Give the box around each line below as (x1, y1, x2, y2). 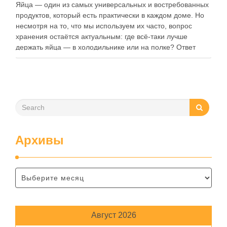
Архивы (15, 133, 64, 147)
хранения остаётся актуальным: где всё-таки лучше (16, 32, 187, 41)
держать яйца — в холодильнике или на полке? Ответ (16, 43, 196, 51)
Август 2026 (91, 211, 136, 219)
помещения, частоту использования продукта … (16, 64, 177, 72)
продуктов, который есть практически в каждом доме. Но (16, 11, 204, 19)
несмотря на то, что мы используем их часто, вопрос (16, 22, 192, 30)
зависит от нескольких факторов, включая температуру (16, 54, 200, 62)
